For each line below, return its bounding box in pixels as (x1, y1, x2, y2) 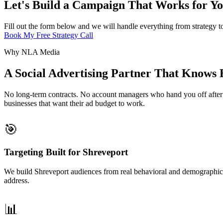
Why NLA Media (4, 47, 60, 56)
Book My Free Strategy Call (4, 30, 93, 39)
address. (4, 176, 29, 185)
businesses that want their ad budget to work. (4, 99, 145, 108)
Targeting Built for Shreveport (4, 147, 128, 158)
